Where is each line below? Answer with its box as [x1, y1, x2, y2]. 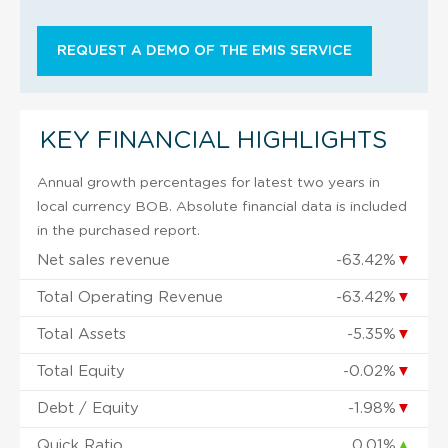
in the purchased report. [37, 223, 200, 238]
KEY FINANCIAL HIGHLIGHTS [40, 128, 387, 153]
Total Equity [37, 363, 125, 379]
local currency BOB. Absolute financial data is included [37, 199, 407, 214]
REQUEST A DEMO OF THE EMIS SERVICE [57, 43, 352, 58]
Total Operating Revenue [37, 289, 223, 305]
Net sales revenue [37, 252, 170, 268]
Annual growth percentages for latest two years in [37, 175, 380, 190]
